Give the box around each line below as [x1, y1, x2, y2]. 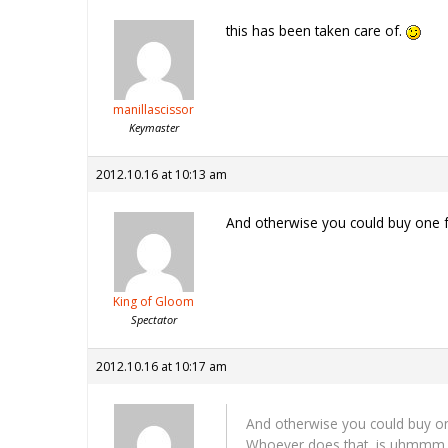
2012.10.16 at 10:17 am [96, 358, 227, 376]
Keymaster [128, 120, 179, 136]
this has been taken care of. [226, 21, 406, 41]
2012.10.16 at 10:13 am [96, 166, 227, 184]
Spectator [130, 312, 177, 328]
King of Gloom [113, 293, 194, 311]
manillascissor [113, 101, 194, 119]
